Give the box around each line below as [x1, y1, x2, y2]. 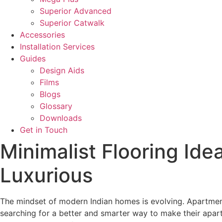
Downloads [40, 113, 82, 123]
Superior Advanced [40, 6, 111, 16]
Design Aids [40, 65, 84, 75]
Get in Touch [20, 125, 67, 135]
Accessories [20, 30, 65, 40]
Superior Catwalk [40, 18, 105, 28]
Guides [20, 54, 46, 63]
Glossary [40, 101, 72, 111]
